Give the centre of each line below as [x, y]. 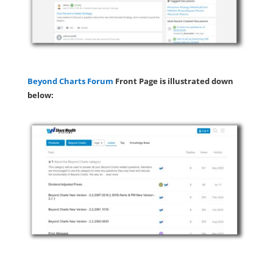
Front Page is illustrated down [173, 81]
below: [40, 95]
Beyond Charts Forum [70, 81]
